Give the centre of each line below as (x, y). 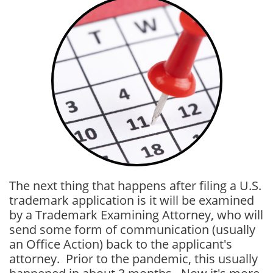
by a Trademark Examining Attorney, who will (136, 215)
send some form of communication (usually (132, 229)
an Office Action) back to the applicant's (121, 244)
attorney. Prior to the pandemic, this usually (133, 259)
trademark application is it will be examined (132, 200)
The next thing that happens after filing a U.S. (135, 186)
